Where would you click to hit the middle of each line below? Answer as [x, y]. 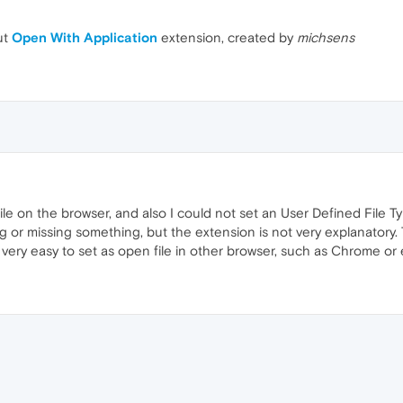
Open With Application [85, 37]
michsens [326, 37]
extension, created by [227, 37]
